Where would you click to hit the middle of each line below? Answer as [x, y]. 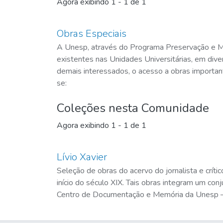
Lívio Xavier [82, 157]
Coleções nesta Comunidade [133, 108]
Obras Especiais [92, 33]
